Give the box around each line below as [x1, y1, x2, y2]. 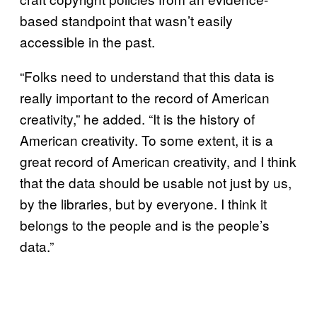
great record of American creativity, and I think [20, 151, 296, 171]
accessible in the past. [20, 31, 155, 51]
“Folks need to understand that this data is [20, 66, 275, 86]
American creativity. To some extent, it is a [20, 129, 273, 149]
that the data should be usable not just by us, [20, 172, 292, 192]
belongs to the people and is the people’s [20, 214, 270, 234]
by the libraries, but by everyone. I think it [20, 193, 267, 213]
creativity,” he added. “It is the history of [20, 108, 255, 128]
